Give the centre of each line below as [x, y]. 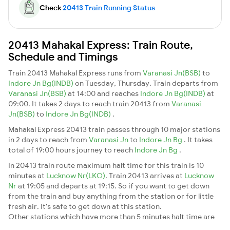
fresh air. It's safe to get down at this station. [85, 206]
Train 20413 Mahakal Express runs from [75, 73]
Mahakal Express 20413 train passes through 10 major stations [114, 129]
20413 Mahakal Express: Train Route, [101, 44]
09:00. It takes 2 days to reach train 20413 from [90, 103]
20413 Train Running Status [109, 7]
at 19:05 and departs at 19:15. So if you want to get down [114, 186]
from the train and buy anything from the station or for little [111, 196]
